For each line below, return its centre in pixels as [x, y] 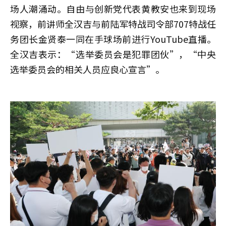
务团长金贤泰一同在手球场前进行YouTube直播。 [113, 39]
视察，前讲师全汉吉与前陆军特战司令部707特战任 [113, 23]
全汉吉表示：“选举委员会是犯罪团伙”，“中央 [113, 54]
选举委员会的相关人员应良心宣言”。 [87, 69]
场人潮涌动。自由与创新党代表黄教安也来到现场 [113, 8]
